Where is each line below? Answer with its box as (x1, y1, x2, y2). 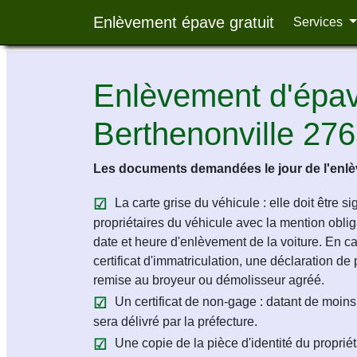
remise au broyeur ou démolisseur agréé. (93, 273, 324, 287)
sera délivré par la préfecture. (93, 315, 257, 328)
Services (293, 15, 346, 29)
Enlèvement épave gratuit (93, 14, 274, 31)
